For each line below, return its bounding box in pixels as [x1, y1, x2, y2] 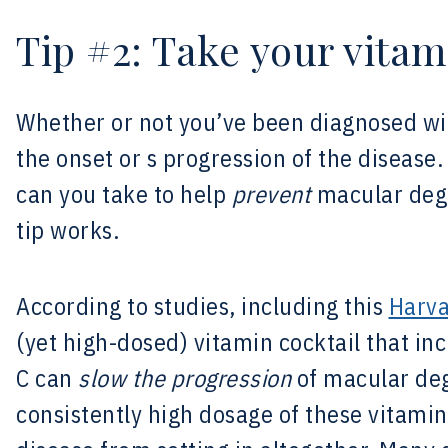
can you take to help [16, 178, 232, 210]
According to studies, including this [16, 290, 389, 322]
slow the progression [78, 362, 291, 394]
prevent [231, 178, 311, 210]
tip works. [16, 214, 119, 246]
